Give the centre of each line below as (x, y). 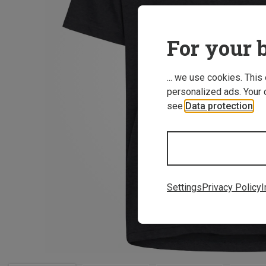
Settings (184, 187)
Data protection (219, 106)
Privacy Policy (232, 187)
